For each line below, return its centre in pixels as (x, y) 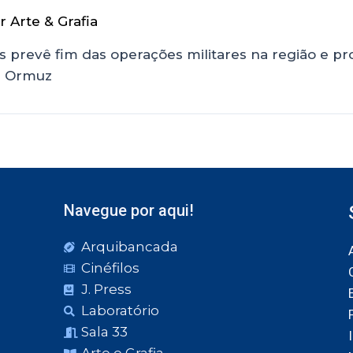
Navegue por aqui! (128, 210)
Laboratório (121, 310)
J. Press (107, 289)
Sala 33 (105, 332)
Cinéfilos (111, 268)
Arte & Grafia (54, 21)
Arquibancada (130, 247)
